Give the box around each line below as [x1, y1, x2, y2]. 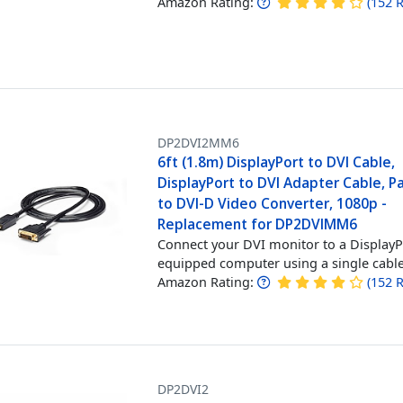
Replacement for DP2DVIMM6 [157, 214, 358, 234]
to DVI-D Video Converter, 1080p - [157, 193, 388, 213]
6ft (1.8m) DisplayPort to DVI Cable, [157, 152, 396, 172]
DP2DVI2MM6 [157, 134, 240, 151]
